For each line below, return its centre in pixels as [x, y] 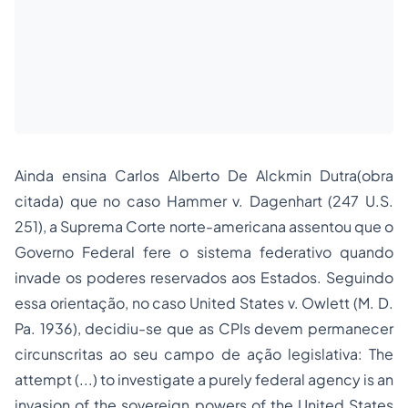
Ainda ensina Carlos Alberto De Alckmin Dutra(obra [204, 175]
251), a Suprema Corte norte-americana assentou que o [204, 226]
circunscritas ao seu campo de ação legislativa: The [204, 354]
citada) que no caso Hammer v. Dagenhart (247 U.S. [204, 201]
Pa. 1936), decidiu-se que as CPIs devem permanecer [204, 328]
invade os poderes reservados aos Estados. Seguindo [204, 277]
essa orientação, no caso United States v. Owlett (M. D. [204, 303]
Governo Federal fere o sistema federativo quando [204, 252]
